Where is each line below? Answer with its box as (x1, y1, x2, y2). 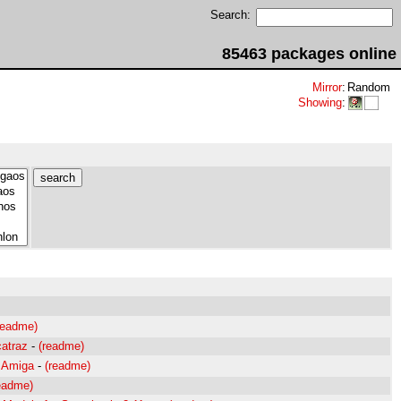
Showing (298, 96, 342, 109)
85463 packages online (222, 45, 397, 63)
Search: (210, 8, 251, 21)
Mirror (312, 81, 342, 94)
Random (347, 81, 390, 94)
